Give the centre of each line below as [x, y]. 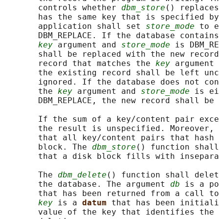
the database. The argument [87, 184]
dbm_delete [82, 175]
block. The [48, 147]
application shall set [75, 26]
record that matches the [80, 64]
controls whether [63, 8]
